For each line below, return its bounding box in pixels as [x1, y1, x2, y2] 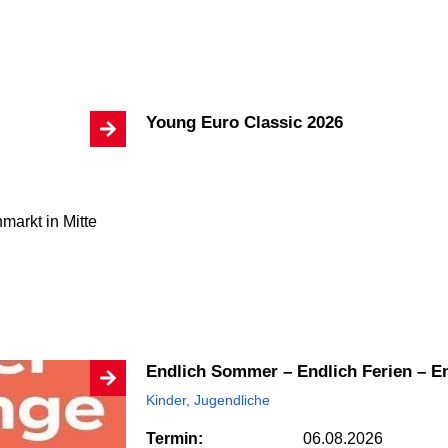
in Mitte [42, 212, 97, 230]
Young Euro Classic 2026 [156, 113, 343, 133]
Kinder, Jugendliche [146, 391, 270, 408]
